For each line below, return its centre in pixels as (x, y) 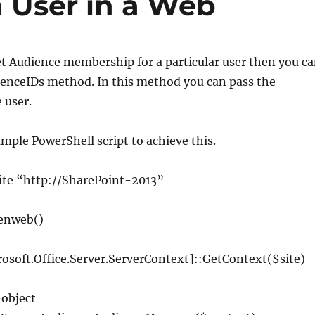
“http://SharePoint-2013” (90, 180)
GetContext (234, 259)
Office (50, 259)
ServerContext (148, 259)
